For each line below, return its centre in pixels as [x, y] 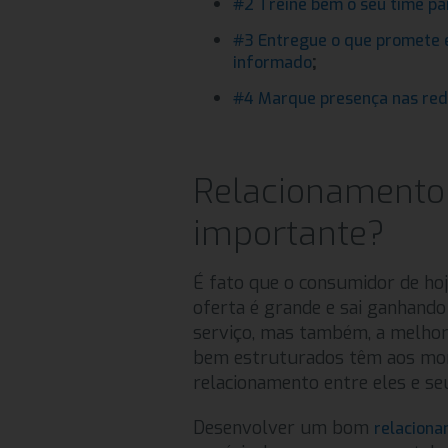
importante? [289, 233]
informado [273, 62]
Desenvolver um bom [284, 428]
